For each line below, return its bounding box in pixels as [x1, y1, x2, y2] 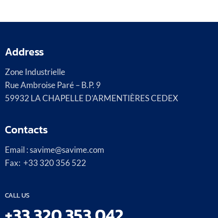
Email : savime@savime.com [5, 145, 104, 155]
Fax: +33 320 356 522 [5, 158, 86, 168]
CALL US [5, 190, 30, 201]
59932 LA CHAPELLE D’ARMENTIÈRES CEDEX [5, 93, 178, 104]
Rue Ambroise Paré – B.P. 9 [5, 80, 101, 91]
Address [5, 44, 44, 60]
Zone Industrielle [5, 67, 65, 77]
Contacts [5, 122, 48, 138]
